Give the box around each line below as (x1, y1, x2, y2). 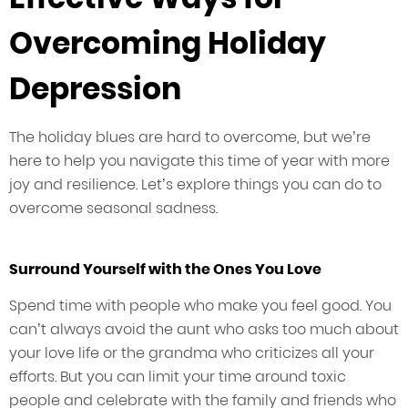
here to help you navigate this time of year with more (9, 150, 390, 172)
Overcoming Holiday (9, 22, 326, 66)
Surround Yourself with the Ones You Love (9, 259, 321, 280)
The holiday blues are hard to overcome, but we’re (9, 127, 371, 148)
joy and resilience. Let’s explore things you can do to (9, 174, 382, 196)
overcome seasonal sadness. (9, 198, 218, 219)
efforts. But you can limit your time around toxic (9, 366, 346, 388)
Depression (9, 67, 181, 111)
